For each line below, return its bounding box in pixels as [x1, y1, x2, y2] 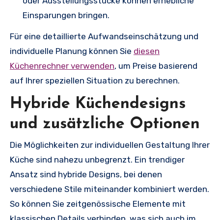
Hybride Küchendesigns [10, 96, 186, 112]
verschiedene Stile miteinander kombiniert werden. [10, 184, 209, 194]
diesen [134, 46, 160, 56]
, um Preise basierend [114, 60, 197, 71]
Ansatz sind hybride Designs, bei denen [10, 169, 162, 179]
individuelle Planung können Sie [10, 46, 134, 56]
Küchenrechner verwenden [10, 60, 114, 71]
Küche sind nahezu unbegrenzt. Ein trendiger [10, 155, 185, 165]
